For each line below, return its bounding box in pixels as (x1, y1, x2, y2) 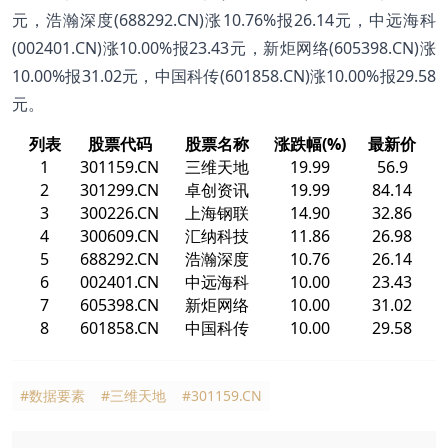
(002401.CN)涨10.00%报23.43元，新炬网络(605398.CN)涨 (12, 36, 436, 59)
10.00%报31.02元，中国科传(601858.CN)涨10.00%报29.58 (12, 64, 436, 87)
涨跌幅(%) (273, 132, 346, 155)
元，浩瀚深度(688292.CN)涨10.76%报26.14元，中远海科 (12, 8, 436, 31)
